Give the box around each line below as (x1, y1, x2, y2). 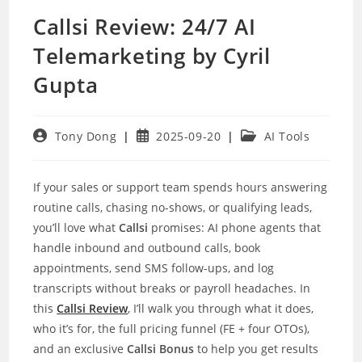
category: (240, 143, 294, 158)
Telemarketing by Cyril (33, 41, 271, 70)
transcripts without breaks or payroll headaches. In (33, 280, 311, 296)
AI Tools (263, 128, 310, 144)
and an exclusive (33, 341, 128, 356)
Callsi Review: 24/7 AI (33, 12, 256, 41)
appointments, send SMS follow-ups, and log (33, 260, 275, 276)
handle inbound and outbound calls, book (33, 240, 261, 255)
